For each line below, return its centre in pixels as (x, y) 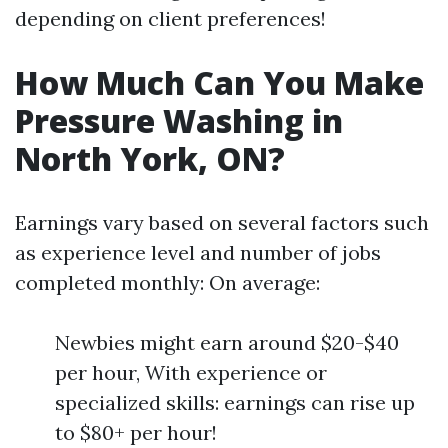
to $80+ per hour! (136, 432)
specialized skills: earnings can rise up (235, 402)
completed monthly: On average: (167, 282)
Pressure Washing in (179, 120)
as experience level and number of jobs (198, 252)
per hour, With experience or (191, 372)
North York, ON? (150, 158)
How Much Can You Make (219, 82)
